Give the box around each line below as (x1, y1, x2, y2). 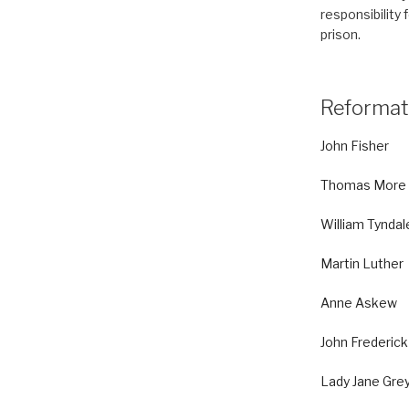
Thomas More (320, 177, 406, 193)
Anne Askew (320, 295, 397, 310)
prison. (320, 26, 361, 42)
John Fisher (320, 138, 389, 153)
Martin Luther (320, 256, 404, 271)
